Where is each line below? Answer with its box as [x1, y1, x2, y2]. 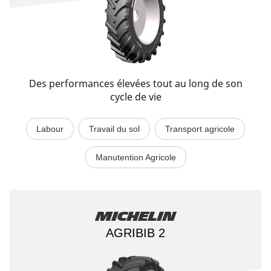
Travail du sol [89, 124, 140, 134]
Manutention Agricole [95, 152, 176, 162]
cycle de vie [109, 90, 162, 103]
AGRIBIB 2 [106, 226, 165, 240]
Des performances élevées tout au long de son [28, 77, 243, 90]
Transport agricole [165, 124, 235, 134]
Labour [36, 124, 64, 134]
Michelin [96, 209, 175, 224]
